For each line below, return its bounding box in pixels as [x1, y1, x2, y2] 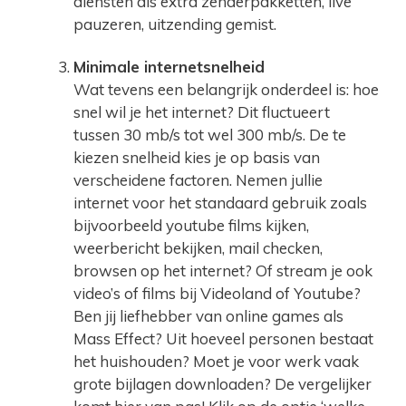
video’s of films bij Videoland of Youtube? [73, 283, 361, 303]
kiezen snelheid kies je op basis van [73, 147, 320, 167]
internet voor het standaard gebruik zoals [73, 192, 367, 212]
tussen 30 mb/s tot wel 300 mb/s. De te [73, 124, 346, 144]
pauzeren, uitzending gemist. [73, 14, 276, 34]
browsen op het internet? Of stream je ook [73, 260, 372, 280]
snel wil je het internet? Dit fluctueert [73, 101, 330, 121]
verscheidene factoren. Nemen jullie [73, 169, 323, 189]
